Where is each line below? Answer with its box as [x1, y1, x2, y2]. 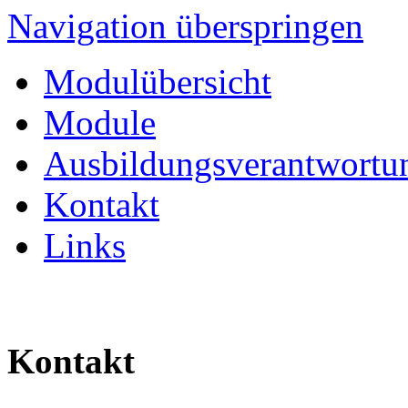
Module [44, 103, 156, 143]
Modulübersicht [44, 62, 271, 102]
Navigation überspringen [7, 6, 363, 46]
